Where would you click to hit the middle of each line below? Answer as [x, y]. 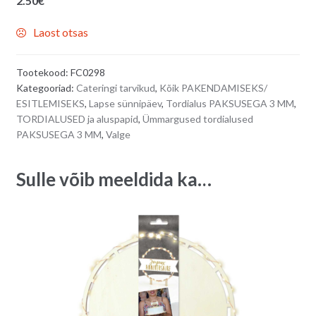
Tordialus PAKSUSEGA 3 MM [230, 103]
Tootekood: [43, 72]
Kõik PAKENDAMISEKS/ [213, 87]
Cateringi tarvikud [115, 87]
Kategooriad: [46, 87]
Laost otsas [60, 32]
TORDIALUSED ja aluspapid [77, 119]
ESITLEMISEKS [50, 103]
